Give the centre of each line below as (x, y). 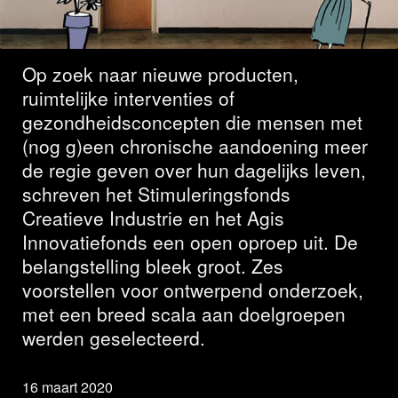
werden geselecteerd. (114, 338)
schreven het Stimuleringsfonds (156, 194)
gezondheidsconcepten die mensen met (192, 122)
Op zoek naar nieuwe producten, (160, 74)
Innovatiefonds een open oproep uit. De (190, 242)
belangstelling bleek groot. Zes (153, 266)
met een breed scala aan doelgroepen (184, 314)
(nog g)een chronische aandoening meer (195, 146)
